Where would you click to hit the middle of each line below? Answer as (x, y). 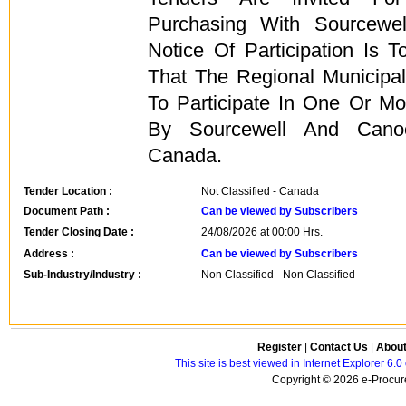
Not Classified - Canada (260, 191)
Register (280, 347)
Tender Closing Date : (79, 232)
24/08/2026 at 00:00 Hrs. (262, 232)
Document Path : (67, 211)
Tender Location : (68, 191)
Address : (49, 254)
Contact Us (339, 347)
